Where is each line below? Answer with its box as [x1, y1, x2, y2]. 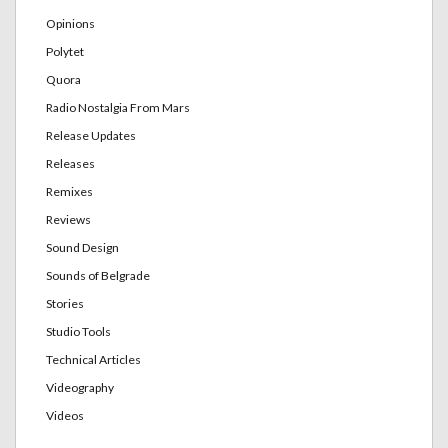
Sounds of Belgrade [46, 267, 150, 283]
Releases [46, 155, 95, 171]
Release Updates [46, 127, 136, 143]
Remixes [46, 183, 93, 199]
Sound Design [46, 239, 119, 255]
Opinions [46, 15, 95, 31]
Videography [46, 379, 114, 395]
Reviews [46, 211, 91, 227]
